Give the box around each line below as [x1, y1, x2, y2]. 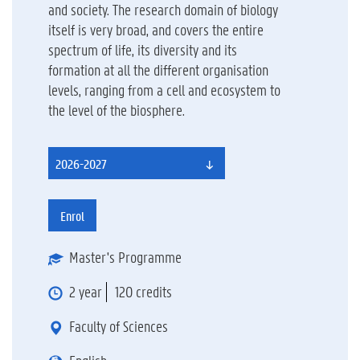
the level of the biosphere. [47, 100, 185, 120]
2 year [68, 282, 102, 301]
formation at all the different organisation [47, 59, 268, 80]
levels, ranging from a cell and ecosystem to [47, 80, 280, 100]
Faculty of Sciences [68, 317, 168, 336]
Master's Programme [68, 247, 182, 267]
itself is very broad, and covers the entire [47, 19, 264, 39]
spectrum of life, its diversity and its [47, 39, 237, 59]
